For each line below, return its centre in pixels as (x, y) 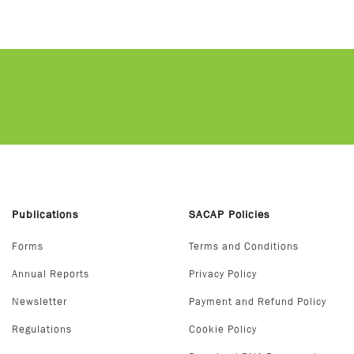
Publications (45, 214)
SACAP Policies (230, 214)
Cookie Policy (223, 329)
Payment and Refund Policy (258, 301)
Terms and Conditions (244, 246)
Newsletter (40, 301)
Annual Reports (51, 274)
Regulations (42, 329)
